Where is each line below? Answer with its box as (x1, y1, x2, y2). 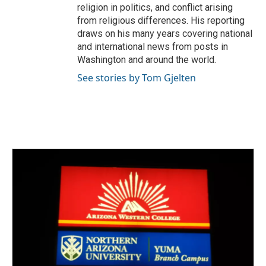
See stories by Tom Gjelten (77, 71, 196, 84)
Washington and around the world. (77, 54, 216, 65)
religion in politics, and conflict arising (77, 2, 233, 13)
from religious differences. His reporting (77, 15, 245, 26)
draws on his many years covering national (77, 28, 252, 39)
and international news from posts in (77, 41, 228, 52)
